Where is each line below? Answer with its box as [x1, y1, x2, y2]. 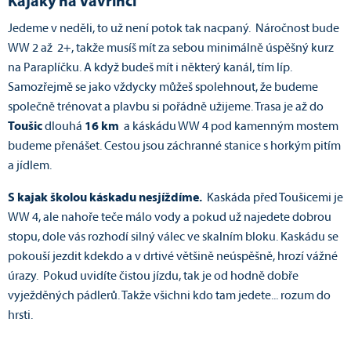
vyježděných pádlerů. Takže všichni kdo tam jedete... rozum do [8, 290, 331, 303]
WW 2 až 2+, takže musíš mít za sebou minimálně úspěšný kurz [8, 42, 334, 56]
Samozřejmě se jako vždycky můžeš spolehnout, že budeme [8, 81, 318, 95]
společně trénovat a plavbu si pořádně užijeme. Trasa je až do [8, 101, 324, 114]
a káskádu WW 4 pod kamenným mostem [119, 121, 338, 134]
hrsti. [8, 309, 33, 323]
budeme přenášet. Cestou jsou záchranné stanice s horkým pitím [8, 140, 341, 154]
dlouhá [45, 121, 82, 134]
